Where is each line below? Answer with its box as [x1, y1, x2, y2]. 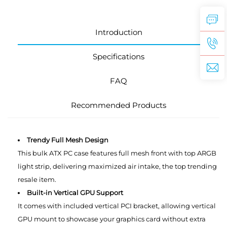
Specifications [93, 51, 144, 61]
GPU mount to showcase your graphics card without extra [18, 214, 206, 223]
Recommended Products [71, 100, 166, 110]
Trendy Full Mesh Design [27, 135, 108, 144]
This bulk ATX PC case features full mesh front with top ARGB [18, 148, 216, 157]
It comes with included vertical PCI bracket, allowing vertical [18, 201, 216, 210]
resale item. [18, 175, 56, 183]
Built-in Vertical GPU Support [27, 188, 123, 197]
